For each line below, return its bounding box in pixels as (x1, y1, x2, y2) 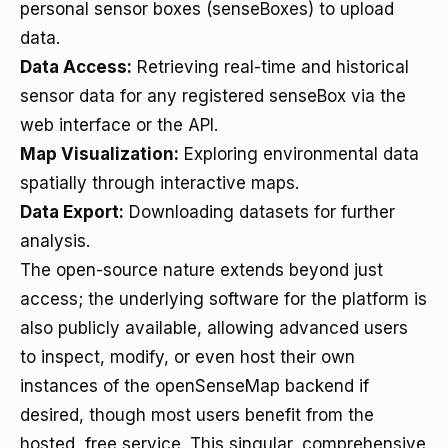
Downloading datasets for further (124, 202, 395, 222)
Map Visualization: (20, 144, 179, 164)
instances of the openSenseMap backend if (20, 376, 369, 396)
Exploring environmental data (179, 144, 419, 164)
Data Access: (20, 57, 132, 77)
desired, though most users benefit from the (20, 405, 374, 425)
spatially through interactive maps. (20, 173, 299, 193)
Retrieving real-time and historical (132, 57, 409, 77)
